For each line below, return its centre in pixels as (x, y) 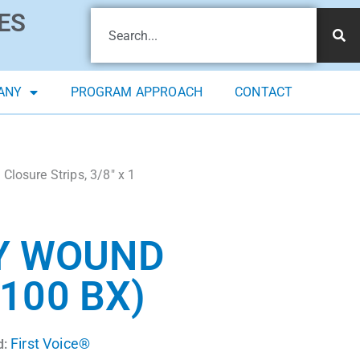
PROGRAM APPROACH (137, 92)
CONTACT (264, 92)
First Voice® (51, 344)
